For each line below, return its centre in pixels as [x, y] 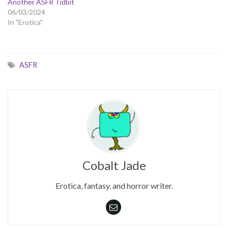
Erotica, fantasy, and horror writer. [114, 185]
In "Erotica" [25, 22]
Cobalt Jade [114, 165]
